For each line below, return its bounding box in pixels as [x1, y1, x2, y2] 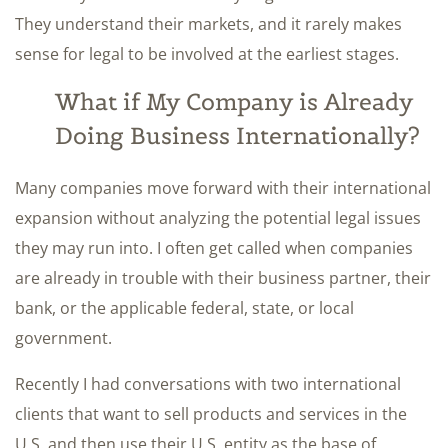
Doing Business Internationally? [55, 121, 420, 151]
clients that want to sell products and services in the [15, 403, 407, 426]
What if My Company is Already [55, 87, 413, 117]
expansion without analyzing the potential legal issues [15, 207, 421, 230]
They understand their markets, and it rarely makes [15, 13, 402, 36]
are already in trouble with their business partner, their [15, 267, 431, 290]
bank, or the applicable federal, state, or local [15, 297, 354, 320]
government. [15, 327, 112, 350]
